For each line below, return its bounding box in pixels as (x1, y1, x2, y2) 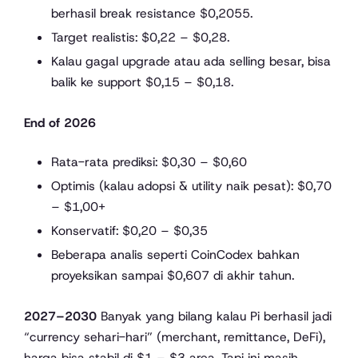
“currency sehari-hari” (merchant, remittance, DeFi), (24, 328, 325, 345)
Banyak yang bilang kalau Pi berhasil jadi (97, 307, 332, 324)
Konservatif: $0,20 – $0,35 (50, 221, 208, 239)
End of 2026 (24, 113, 96, 131)
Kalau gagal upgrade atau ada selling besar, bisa (50, 52, 331, 70)
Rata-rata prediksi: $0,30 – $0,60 (50, 153, 247, 171)
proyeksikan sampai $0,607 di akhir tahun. (50, 266, 294, 284)
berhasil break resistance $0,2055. (50, 4, 253, 22)
